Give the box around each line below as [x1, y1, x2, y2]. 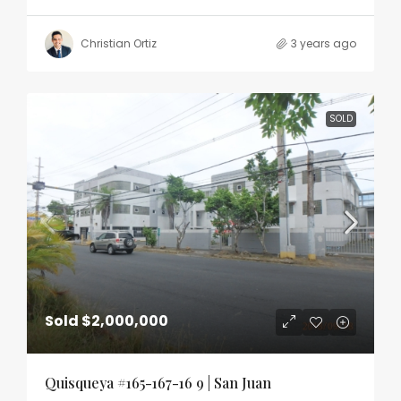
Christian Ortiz [81, 35, 157, 51]
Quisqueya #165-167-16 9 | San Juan [45, 372, 271, 392]
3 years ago [291, 35, 356, 51]
